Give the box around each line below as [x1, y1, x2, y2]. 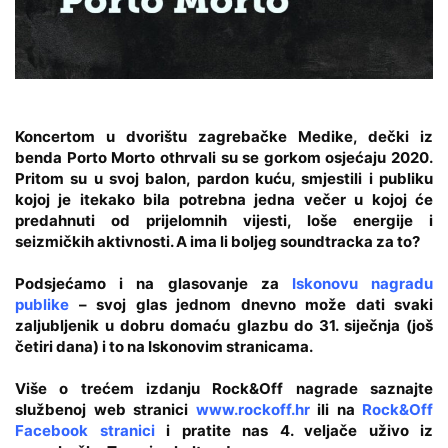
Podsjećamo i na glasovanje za [15, 273, 292, 293]
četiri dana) [15, 336, 99, 356]
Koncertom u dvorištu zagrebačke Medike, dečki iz [15, 126, 433, 146]
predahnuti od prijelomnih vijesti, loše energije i [15, 210, 433, 230]
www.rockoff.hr [195, 399, 310, 419]
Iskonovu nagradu [291, 273, 434, 293]
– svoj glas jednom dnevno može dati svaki [78, 294, 433, 314]
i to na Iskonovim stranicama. [99, 336, 313, 356]
